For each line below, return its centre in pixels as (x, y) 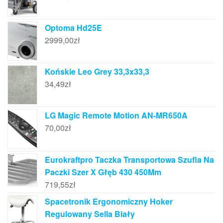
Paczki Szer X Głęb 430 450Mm (103, 172)
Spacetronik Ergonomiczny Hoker (109, 201)
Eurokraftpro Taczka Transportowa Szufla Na (129, 159)
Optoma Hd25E (73, 27)
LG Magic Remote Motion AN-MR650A (116, 115)
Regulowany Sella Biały (90, 214)
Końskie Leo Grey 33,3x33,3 (97, 71)
